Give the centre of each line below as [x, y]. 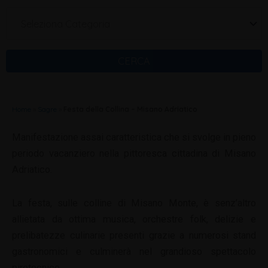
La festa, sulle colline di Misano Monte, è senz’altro [134, 203]
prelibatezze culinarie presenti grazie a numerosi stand [134, 235]
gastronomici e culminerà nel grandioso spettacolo [134, 251]
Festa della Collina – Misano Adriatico [130, 109]
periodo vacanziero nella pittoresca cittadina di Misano [134, 154]
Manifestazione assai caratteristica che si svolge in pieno [134, 138]
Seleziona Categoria [66, 24]
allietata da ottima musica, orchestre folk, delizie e [134, 219]
